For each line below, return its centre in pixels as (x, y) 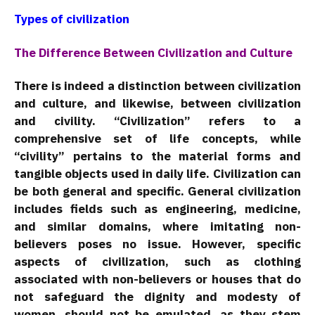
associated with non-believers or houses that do (157, 279)
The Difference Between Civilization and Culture (153, 52)
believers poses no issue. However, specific (157, 244)
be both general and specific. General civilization (157, 192)
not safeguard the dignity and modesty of (157, 297)
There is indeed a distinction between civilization (157, 86)
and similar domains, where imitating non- (157, 227)
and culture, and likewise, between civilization (157, 104)
